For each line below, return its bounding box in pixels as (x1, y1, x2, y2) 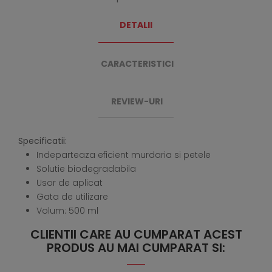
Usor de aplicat (36, 177, 103, 189)
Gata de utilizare (36, 191, 108, 203)
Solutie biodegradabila (36, 163, 136, 175)
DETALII (120, 19, 152, 32)
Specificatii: (18, 135, 67, 148)
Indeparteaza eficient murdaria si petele (36, 149, 211, 161)
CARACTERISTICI (100, 58, 174, 70)
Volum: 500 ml (36, 205, 98, 217)
